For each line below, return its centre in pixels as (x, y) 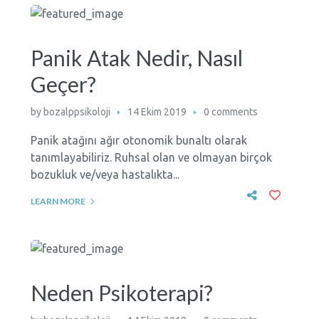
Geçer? (63, 84)
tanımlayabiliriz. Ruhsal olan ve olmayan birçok (151, 157)
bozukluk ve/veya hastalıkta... (105, 174)
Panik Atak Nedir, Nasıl (136, 57)
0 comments (230, 111)
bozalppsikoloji (77, 111)
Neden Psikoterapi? (121, 292)
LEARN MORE (58, 201)
